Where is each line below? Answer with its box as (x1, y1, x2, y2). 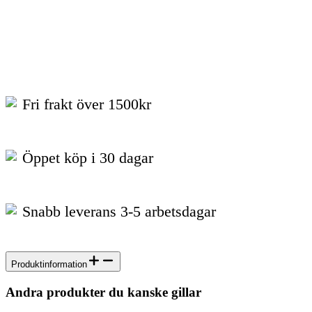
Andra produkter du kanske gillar (6, 284, 201, 299)
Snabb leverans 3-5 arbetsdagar (22, 202, 216, 220)
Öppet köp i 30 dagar (22, 149, 153, 167)
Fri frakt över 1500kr (22, 95, 151, 114)
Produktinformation (11, 259, 87, 270)
